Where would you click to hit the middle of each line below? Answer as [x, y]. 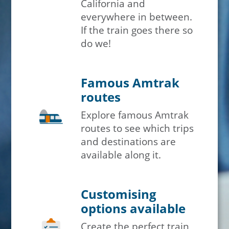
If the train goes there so [137, 30]
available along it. [121, 155]
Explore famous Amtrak [135, 115]
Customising [119, 194]
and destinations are [129, 142]
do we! [96, 43]
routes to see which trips [138, 128]
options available [133, 208]
